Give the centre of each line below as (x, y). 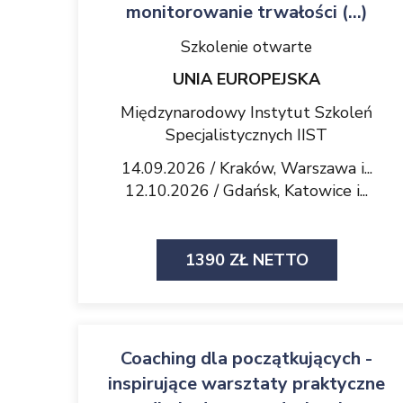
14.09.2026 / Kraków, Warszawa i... (246, 168)
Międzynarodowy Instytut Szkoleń (246, 112)
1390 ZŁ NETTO (246, 260)
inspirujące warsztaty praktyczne (246, 384)
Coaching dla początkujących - (246, 358)
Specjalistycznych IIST (246, 135)
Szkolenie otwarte (246, 47)
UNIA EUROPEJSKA (246, 79)
